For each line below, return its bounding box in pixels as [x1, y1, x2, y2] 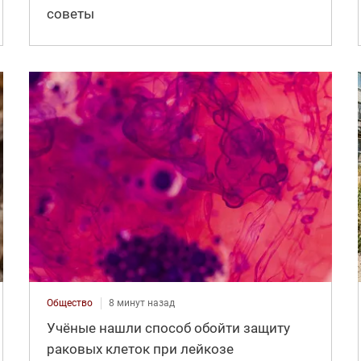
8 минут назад [108, 297, 175, 309]
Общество [46, 297, 93, 309]
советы [46, 5, 94, 22]
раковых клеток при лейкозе [46, 340, 234, 357]
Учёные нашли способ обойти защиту [46, 319, 290, 336]
